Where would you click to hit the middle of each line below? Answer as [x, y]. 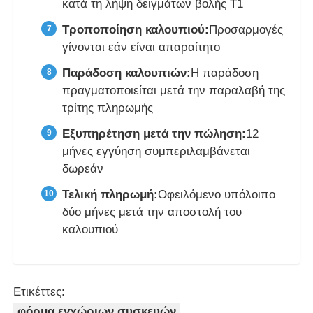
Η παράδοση [225, 73]
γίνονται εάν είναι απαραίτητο [141, 48]
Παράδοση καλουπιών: [127, 73]
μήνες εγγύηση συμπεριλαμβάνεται [156, 152]
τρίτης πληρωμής [108, 108]
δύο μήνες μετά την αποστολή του [152, 212]
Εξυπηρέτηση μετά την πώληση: [154, 134]
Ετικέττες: [39, 292]
